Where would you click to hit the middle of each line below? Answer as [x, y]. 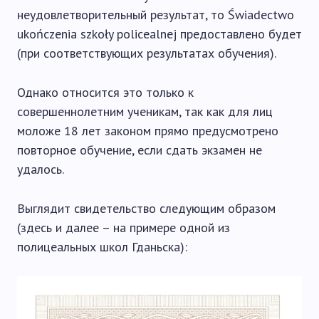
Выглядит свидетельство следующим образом [146, 208]
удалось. [41, 169]
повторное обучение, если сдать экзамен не [140, 150]
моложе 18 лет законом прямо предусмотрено [148, 131]
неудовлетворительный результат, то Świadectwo [156, 15]
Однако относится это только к [105, 92]
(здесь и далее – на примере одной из [124, 228]
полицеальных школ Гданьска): [102, 247]
